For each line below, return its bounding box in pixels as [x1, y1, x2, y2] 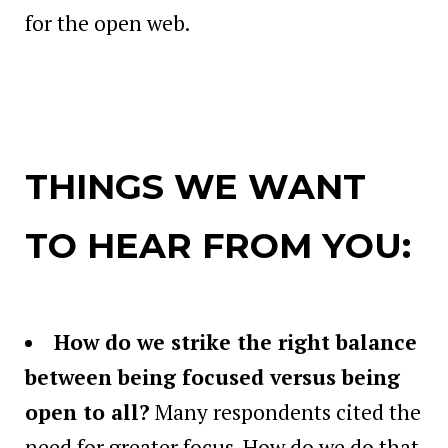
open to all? [25, 398, 150, 427]
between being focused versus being [25, 363, 400, 392]
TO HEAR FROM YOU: [25, 224, 411, 268]
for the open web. [25, 8, 190, 37]
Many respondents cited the [150, 398, 421, 427]
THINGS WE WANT [25, 165, 366, 209]
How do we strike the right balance [54, 328, 417, 357]
